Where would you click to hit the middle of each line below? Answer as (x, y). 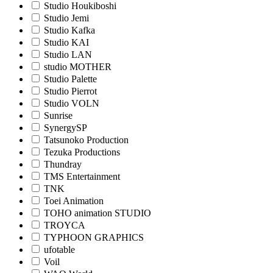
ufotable (59, 250)
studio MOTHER (78, 67)
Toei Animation (74, 201)
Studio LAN (68, 55)
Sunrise (58, 116)
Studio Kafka (69, 30)
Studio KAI (66, 43)
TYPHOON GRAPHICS (94, 238)
